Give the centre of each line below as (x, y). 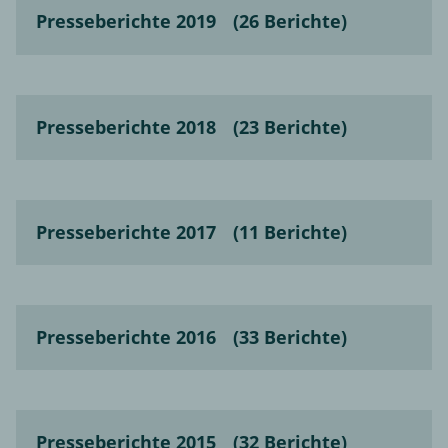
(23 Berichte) (290, 126)
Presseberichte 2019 (126, 21)
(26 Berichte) (290, 21)
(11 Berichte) (290, 231)
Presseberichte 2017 (126, 231)
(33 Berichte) (290, 336)
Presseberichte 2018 (126, 126)
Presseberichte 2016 (126, 336)
